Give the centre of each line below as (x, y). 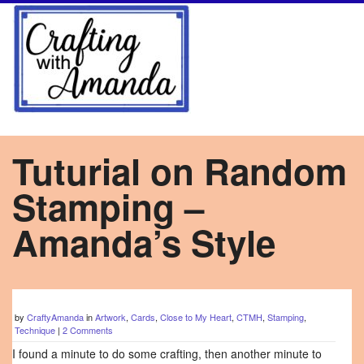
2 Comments (88, 330)
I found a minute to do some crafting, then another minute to (167, 353)
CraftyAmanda (55, 317)
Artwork (110, 317)
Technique (35, 330)
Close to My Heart (196, 317)
